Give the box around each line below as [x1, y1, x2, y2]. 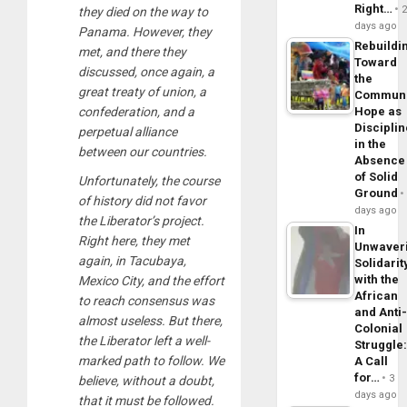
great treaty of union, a [78, 84, 206, 99]
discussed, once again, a [78, 64, 214, 79]
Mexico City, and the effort [78, 273, 224, 288]
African [354, 288, 399, 303]
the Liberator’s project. [78, 213, 204, 228]
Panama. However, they [78, 24, 212, 39]
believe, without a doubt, [78, 372, 214, 388]
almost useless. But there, [78, 313, 223, 328]
